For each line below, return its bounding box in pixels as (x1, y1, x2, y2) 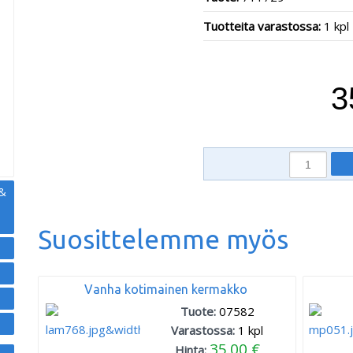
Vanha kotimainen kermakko (84, 282, 248, 296)
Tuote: (180, 303, 219, 319)
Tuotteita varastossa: (203, 18, 324, 34)
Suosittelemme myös (38, 224, 288, 254)
